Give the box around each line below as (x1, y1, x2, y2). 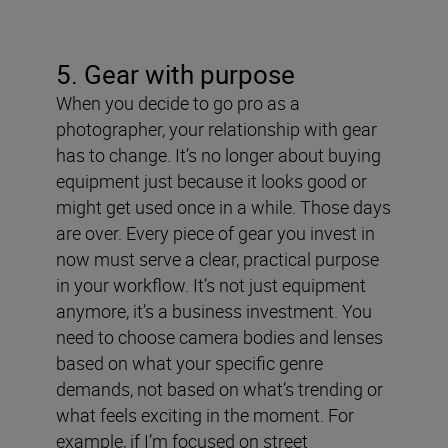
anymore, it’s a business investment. (56, 299, 338, 323)
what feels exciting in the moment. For (56, 403, 354, 427)
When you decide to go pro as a (56, 91, 300, 115)
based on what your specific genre (56, 351, 323, 375)
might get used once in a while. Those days (56, 195, 391, 219)
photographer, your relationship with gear (56, 117, 377, 141)
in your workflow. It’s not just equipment (56, 273, 366, 297)
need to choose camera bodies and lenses (56, 325, 383, 349)
